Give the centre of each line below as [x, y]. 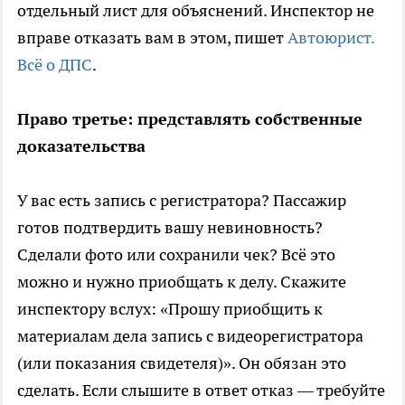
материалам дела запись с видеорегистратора [190, 336]
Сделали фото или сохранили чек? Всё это [176, 255]
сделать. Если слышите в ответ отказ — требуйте [201, 391]
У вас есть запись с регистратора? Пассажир [182, 201]
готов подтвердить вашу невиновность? [170, 228]
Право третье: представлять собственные [190, 119]
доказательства [81, 146]
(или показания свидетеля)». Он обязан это [182, 363]
